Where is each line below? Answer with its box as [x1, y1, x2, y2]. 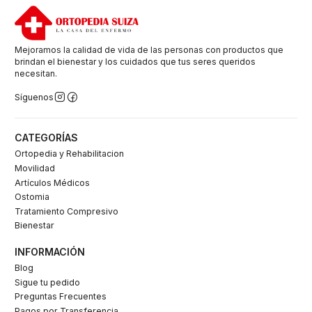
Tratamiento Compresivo [15, 205, 118, 217]
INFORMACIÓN [15, 246, 85, 258]
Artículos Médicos [15, 177, 90, 188]
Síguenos [15, 91, 54, 102]
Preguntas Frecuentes [15, 291, 107, 302]
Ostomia [15, 192, 49, 203]
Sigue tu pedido [15, 276, 80, 288]
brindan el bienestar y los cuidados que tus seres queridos [15, 56, 256, 68]
